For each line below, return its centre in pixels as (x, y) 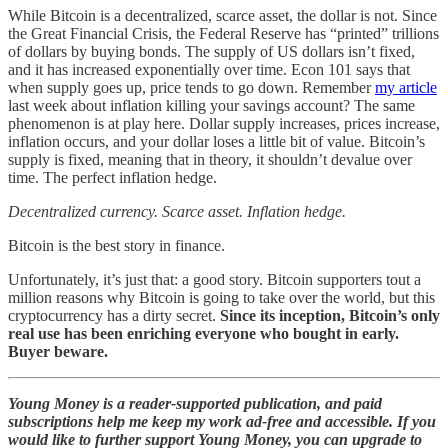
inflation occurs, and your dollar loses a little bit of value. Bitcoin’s (216, 141)
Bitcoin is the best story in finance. (116, 245)
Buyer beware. (58, 351)
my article (406, 87)
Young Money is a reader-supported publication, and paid (195, 403)
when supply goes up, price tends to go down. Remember (191, 87)
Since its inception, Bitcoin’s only (330, 315)
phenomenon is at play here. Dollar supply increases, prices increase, (224, 123)
